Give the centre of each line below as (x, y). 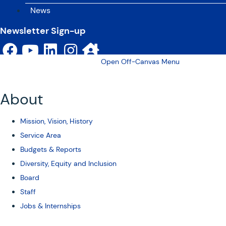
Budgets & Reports (51, 149)
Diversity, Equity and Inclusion (68, 163)
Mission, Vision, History (56, 121)
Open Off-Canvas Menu (140, 61)
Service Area (41, 135)
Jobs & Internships (50, 206)
